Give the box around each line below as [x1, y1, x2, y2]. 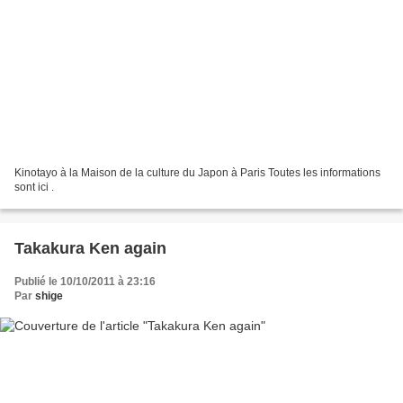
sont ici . [14, 180, 54, 193]
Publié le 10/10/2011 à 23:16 [14, 274, 156, 288]
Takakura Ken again [14, 238, 166, 257]
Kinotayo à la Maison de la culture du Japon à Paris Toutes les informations [14, 166, 381, 179]
